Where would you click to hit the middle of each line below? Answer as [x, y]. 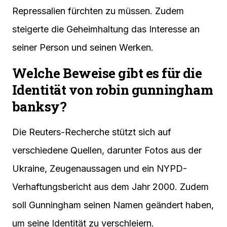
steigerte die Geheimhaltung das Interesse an [106, 29]
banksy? [40, 107]
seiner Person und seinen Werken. [83, 48]
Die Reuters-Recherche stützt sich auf [92, 132]
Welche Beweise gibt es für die [107, 73]
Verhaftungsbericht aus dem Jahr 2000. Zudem [110, 187]
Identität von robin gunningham [113, 90]
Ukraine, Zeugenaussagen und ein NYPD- [100, 169]
